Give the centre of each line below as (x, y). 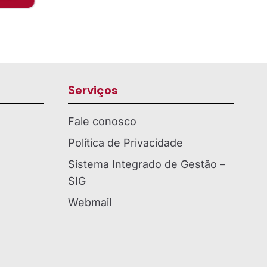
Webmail (90, 203)
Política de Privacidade (125, 143)
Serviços (93, 90)
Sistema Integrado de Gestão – (147, 164)
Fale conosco (102, 122)
